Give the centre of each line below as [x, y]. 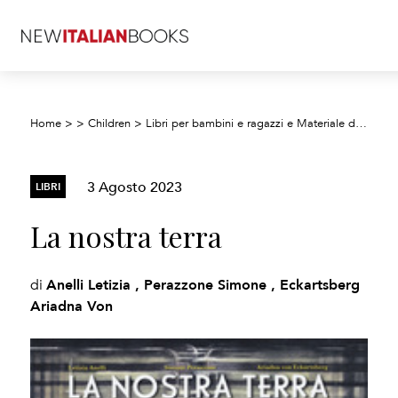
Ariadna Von [72, 306]
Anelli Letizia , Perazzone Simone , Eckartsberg [203, 285]
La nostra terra [127, 236]
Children [110, 123]
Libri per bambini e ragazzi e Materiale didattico [251, 123]
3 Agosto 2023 [135, 186]
